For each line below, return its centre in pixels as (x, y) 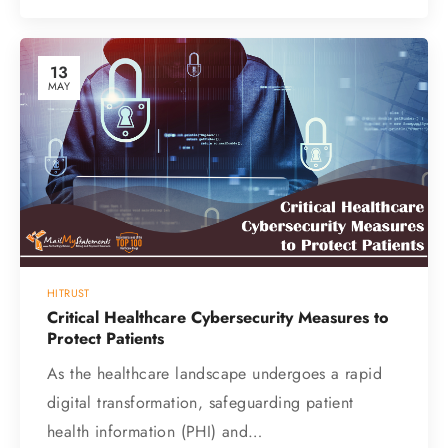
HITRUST (68, 293)
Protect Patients (105, 338)
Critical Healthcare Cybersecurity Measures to (218, 317)
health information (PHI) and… (155, 431)
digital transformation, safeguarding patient (200, 402)
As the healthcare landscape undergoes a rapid (214, 373)
